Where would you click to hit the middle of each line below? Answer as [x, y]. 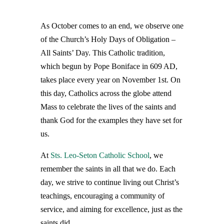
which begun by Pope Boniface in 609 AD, [109, 66]
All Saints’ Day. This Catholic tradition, [102, 53]
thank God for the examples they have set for [111, 120]
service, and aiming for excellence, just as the [111, 209]
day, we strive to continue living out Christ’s [109, 182]
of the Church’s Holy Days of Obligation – [108, 39]
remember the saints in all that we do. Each [108, 169]
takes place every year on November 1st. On [110, 80]
